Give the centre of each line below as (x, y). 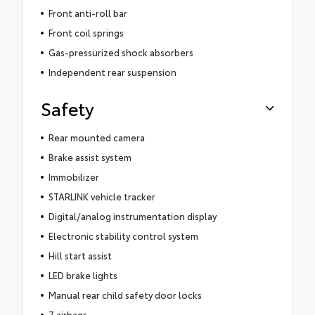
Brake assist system (90, 157)
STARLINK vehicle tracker (102, 197)
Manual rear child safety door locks (125, 295)
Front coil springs (86, 33)
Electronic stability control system (123, 236)
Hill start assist (80, 256)
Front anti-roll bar (88, 13)
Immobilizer (73, 177)
